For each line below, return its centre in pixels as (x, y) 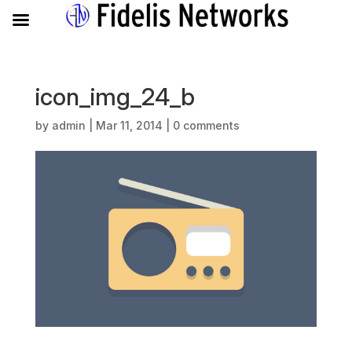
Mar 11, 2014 (129, 125)
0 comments (206, 125)
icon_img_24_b (115, 97)
